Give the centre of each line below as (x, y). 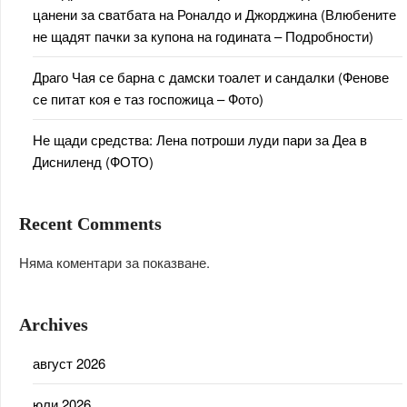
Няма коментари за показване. (114, 262)
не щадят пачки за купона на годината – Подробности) (203, 35)
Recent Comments (90, 223)
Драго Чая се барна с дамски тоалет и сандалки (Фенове (211, 76)
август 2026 (69, 362)
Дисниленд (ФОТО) (93, 161)
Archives (54, 324)
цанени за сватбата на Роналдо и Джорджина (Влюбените (214, 14)
